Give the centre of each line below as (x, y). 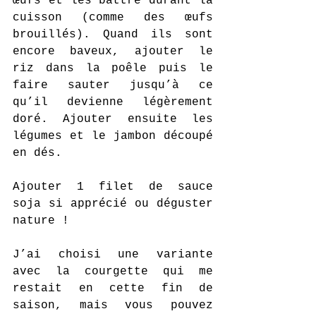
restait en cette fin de (113, 288)
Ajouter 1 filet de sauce (113, 187)
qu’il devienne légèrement (113, 102)
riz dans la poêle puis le (113, 68)
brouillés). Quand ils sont (113, 35)
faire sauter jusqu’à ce (113, 85)
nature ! (41, 221)
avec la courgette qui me (113, 272)
